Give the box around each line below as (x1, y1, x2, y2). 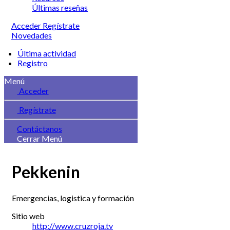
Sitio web (12, 210, 45, 221)
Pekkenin (12, 162, 80, 182)
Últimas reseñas (32, 3, 88, 12)
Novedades (11, 30, 52, 40)
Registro (17, 58, 48, 68)
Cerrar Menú (17, 133, 62, 143)
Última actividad (17, 48, 76, 58)
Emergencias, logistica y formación (12, 193, 134, 203)
